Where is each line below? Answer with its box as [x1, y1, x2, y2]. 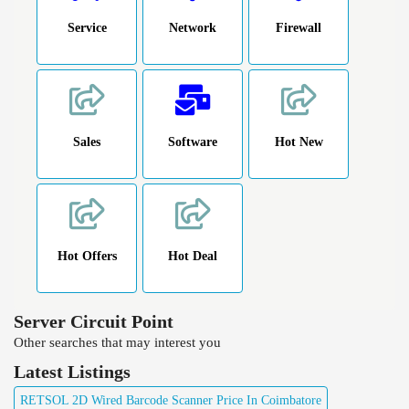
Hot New [274, 134, 323, 149]
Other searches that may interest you [14, 334, 221, 350]
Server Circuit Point [14, 310, 173, 331]
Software [168, 134, 217, 149]
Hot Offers [57, 248, 117, 263]
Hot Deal [168, 248, 217, 263]
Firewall [276, 20, 321, 35]
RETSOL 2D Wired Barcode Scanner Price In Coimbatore [20, 393, 321, 407]
